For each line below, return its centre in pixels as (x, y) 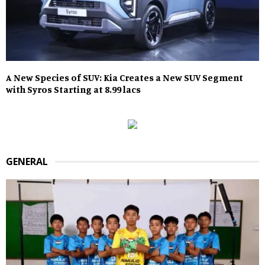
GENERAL (27, 162)
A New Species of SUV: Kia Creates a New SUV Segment (125, 78)
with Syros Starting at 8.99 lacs (73, 90)
